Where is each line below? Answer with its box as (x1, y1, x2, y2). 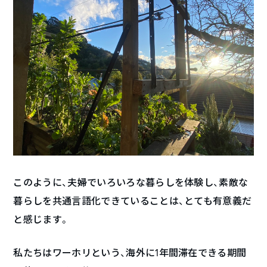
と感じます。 (13, 213, 70, 226)
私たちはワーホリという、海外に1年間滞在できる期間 (13, 246, 247, 259)
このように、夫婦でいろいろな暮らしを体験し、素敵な (13, 176, 249, 189)
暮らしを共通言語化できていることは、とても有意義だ (13, 194, 252, 207)
